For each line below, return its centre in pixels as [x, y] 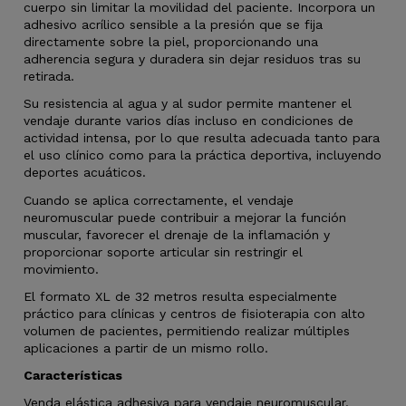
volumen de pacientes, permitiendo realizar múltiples [187, 330]
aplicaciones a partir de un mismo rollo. [146, 348]
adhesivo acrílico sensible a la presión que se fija [174, 25]
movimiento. [62, 269]
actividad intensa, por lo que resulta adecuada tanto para [202, 138]
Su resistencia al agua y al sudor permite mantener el [188, 104]
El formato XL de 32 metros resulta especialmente [181, 296]
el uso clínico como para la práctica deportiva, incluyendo [203, 155]
